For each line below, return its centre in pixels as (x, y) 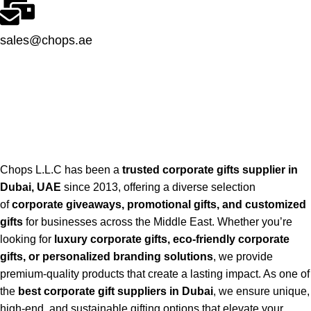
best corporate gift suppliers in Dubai (116, 291)
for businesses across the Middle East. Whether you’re (158, 222)
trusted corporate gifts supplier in (210, 170)
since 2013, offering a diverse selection (158, 187)
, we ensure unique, (261, 291)
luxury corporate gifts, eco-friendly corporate (172, 239)
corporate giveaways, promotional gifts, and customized (159, 204)
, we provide (243, 257)
